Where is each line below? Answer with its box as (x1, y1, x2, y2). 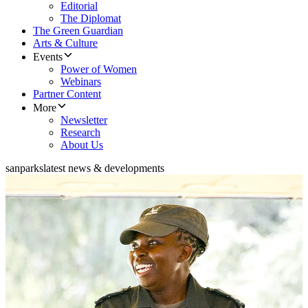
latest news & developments (43, 162, 164, 175)
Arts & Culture (33, 37, 98, 49)
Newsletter (60, 114, 107, 126)
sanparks (5, 162, 43, 175)
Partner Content (33, 88, 101, 100)
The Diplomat (60, 12, 121, 25)
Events (33, 51, 63, 63)
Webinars (60, 76, 101, 88)
